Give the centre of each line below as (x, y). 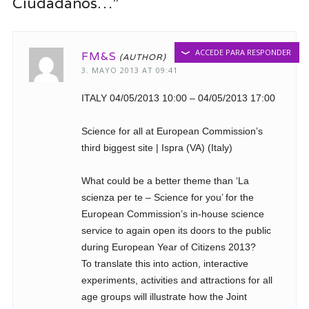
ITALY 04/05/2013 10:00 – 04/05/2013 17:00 (178, 98)
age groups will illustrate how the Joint (164, 296)
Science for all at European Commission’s (172, 131)
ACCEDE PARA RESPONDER (243, 52)
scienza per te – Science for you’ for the (167, 197)
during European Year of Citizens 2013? (168, 247)
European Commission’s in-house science (172, 213)
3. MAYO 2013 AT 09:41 (129, 70)
